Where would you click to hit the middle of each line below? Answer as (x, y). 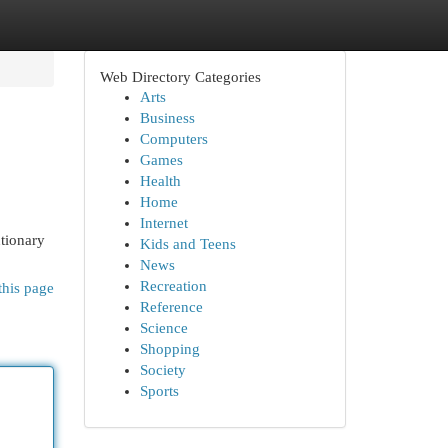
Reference (171, 307)
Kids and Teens (187, 244)
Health (160, 181)
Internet (163, 223)
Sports (159, 391)
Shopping (169, 349)
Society (162, 370)
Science (163, 328)
